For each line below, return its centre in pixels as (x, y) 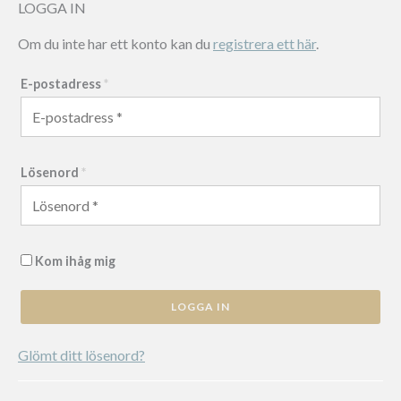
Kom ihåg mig (75, 261)
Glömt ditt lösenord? (81, 355)
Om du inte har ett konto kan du (115, 44)
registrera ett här (264, 44)
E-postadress (62, 84)
